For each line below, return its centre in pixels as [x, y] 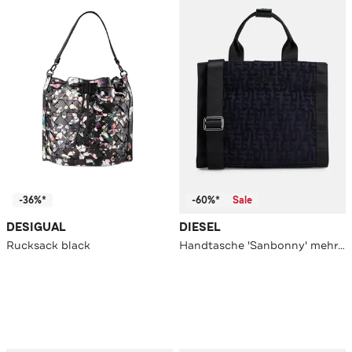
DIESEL [200, 228]
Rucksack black [48, 246]
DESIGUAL [36, 228]
